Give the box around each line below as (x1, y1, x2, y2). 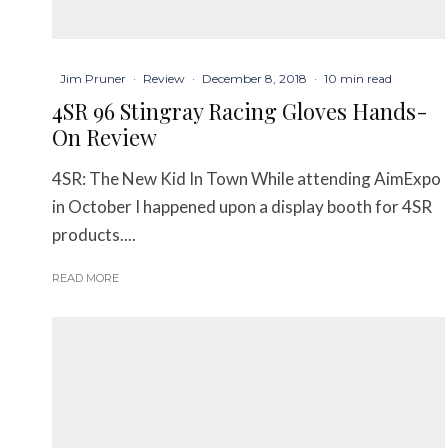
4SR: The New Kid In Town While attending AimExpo (52, 167, 441, 189)
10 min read (324, 70, 392, 86)
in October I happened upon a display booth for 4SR (52, 195, 432, 217)
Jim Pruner (60, 70, 126, 86)
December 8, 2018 (202, 70, 307, 86)
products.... (52, 223, 136, 245)
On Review (52, 121, 157, 152)
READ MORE (52, 270, 119, 285)
